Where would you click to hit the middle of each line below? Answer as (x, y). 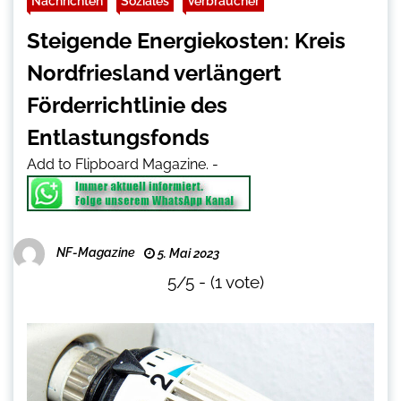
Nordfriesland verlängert (154, 73)
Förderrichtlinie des (127, 106)
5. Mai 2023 (187, 254)
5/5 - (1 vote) (216, 282)
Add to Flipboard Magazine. (118, 165)
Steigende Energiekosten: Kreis (186, 41)
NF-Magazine (96, 253)
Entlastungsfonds (118, 138)
